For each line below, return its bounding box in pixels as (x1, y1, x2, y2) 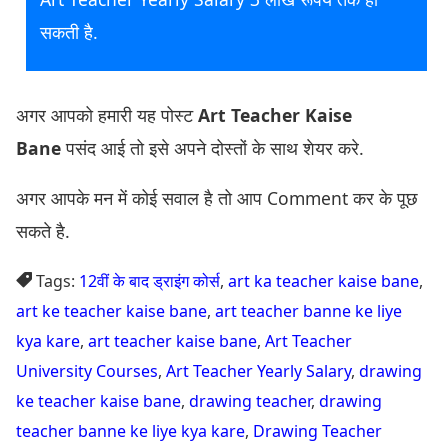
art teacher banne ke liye (215, 299, 402, 322)
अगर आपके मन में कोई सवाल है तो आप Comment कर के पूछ (16, 186, 418, 211)
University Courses (16, 359, 158, 382)
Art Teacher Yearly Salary (166, 359, 351, 382)
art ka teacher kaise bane (228, 269, 419, 292)
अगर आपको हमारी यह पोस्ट (16, 102, 198, 127)
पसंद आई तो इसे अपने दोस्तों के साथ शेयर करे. (61, 135, 364, 160)
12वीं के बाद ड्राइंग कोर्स (79, 269, 220, 292)
